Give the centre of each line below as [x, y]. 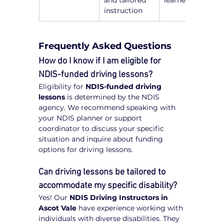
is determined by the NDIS [113, 97]
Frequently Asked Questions [105, 46]
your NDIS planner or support [91, 118]
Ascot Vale [58, 208]
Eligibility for [62, 87]
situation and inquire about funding [102, 139]
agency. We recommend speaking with [108, 108]
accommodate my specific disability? [108, 186]
